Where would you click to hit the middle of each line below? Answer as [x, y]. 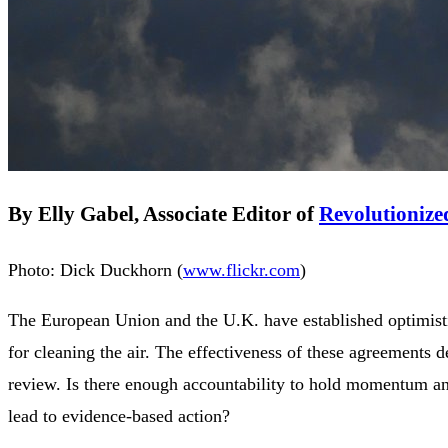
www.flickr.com [241, 269]
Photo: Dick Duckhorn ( [95, 269]
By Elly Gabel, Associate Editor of [163, 213]
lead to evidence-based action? [119, 415]
